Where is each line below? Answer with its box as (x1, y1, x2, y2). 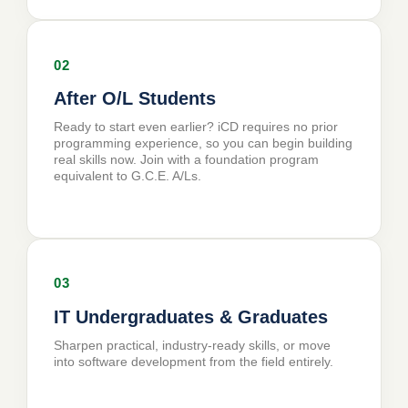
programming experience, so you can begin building (54, 136, 353, 151)
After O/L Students (54, 88, 217, 109)
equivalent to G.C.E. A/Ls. (54, 168, 202, 184)
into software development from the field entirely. (54, 353, 334, 369)
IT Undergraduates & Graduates (54, 306, 329, 327)
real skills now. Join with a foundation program (54, 152, 320, 168)
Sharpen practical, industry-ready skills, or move (54, 337, 331, 352)
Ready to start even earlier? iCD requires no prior (54, 119, 339, 135)
